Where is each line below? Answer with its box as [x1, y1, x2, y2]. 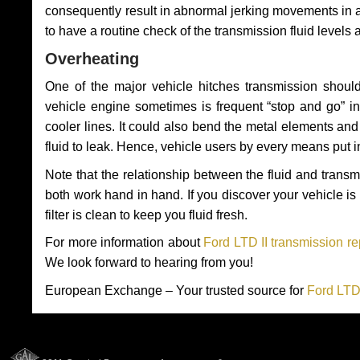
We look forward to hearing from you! [45, 256, 254, 270]
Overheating [45, 49, 140, 67]
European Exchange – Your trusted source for [45, 283, 308, 297]
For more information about [45, 235, 204, 250]
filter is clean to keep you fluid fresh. [45, 207, 248, 222]
